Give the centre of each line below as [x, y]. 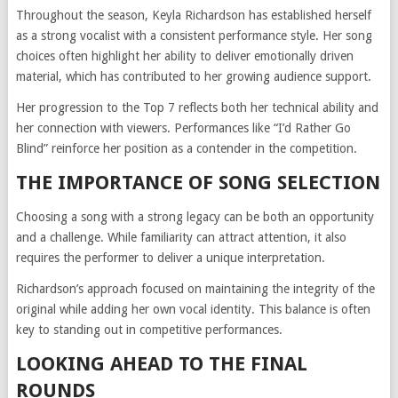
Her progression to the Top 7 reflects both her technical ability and [197, 107]
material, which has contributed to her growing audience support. [193, 76]
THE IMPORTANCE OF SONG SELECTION [198, 182]
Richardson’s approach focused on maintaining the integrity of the [195, 288]
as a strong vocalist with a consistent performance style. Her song [194, 35]
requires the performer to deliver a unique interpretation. [170, 257]
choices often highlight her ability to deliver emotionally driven [184, 56]
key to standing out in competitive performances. [149, 329]
